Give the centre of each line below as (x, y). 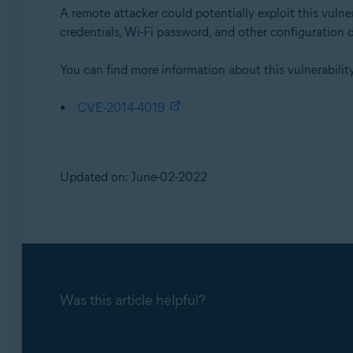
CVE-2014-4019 (121, 108)
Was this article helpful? (132, 300)
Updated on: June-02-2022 (133, 177)
